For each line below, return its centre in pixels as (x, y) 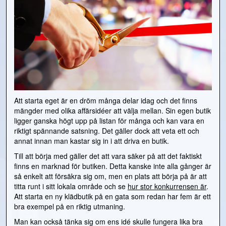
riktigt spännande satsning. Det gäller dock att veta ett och (107, 131)
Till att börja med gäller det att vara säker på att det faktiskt (108, 156)
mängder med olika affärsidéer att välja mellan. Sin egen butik (112, 111)
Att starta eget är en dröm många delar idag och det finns (106, 101)
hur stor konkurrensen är (167, 186)
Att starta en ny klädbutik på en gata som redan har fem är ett (112, 196)
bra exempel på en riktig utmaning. (70, 207)
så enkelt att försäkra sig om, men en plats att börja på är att (110, 176)
